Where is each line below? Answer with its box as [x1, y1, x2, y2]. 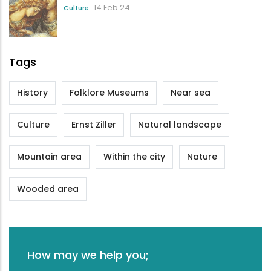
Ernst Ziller [71, 118, 116, 131]
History [17, 86, 48, 99]
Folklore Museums [70, 86, 149, 99]
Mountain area [17, 150, 82, 163]
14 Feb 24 [94, 1, 130, 13]
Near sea [171, 86, 211, 99]
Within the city [103, 150, 165, 163]
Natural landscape [138, 118, 221, 131]
